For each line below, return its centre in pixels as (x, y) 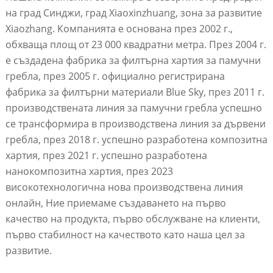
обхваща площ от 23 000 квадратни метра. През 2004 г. (136, 45)
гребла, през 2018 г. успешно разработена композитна (136, 140)
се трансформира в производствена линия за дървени (135, 124)
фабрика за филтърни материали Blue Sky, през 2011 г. (135, 92)
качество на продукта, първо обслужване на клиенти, (133, 219)
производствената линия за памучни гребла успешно (133, 108)
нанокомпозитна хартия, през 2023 (89, 172)
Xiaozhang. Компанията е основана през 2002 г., (119, 29)
